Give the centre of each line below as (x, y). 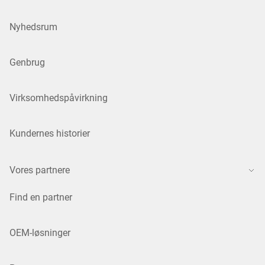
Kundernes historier (50, 134)
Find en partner (41, 198)
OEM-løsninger (40, 233)
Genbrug (27, 63)
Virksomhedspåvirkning (59, 98)
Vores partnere (40, 170)
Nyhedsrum (33, 27)
